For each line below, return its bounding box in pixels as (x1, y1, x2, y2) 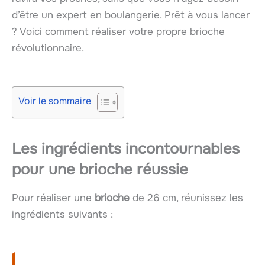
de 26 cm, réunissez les (130, 191, 243, 204)
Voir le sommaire (18, 94, 91, 107)
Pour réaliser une (12, 191, 95, 204)
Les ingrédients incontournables (12, 138, 240, 159)
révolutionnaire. (12, 42, 84, 55)
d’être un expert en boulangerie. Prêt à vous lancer (12, 9, 250, 22)
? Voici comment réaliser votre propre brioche (12, 25, 225, 38)
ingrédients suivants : (12, 208, 113, 221)
